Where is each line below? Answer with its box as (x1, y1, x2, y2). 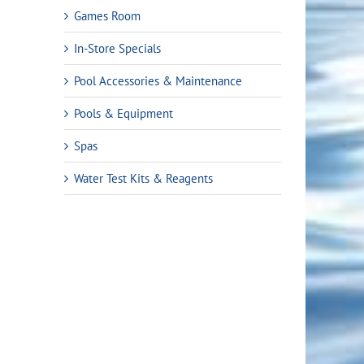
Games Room (74, 8, 141, 24)
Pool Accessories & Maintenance (74, 73, 243, 89)
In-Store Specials (74, 41, 162, 57)
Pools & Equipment (74, 106, 174, 122)
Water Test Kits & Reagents (74, 171, 214, 187)
